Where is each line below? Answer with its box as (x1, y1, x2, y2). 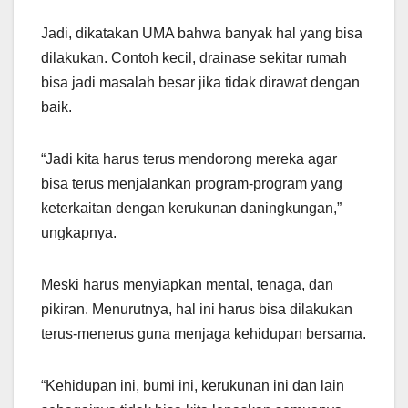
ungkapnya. (41, 224, 117, 240)
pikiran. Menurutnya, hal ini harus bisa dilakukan (41, 301, 352, 317)
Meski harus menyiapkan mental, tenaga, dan (41, 276, 333, 292)
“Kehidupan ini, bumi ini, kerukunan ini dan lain (41, 377, 344, 393)
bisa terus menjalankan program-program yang (41, 175, 342, 191)
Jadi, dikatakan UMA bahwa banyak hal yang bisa (41, 25, 362, 41)
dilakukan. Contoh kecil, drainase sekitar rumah (41, 49, 347, 66)
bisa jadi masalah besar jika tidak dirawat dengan (41, 74, 360, 90)
